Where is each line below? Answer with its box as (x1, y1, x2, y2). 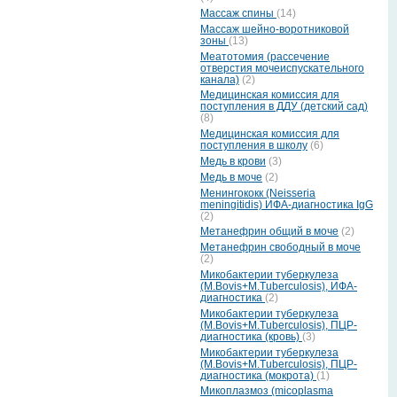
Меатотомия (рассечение (200, 50, 330, 63)
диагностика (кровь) (200, 330, 302, 343)
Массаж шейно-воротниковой (200, 22, 349, 35)
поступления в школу (200, 139, 307, 152)
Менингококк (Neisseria (200, 186, 315, 199)
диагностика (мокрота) (200, 369, 316, 382)
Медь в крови (200, 155, 266, 168)
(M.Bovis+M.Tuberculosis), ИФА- (200, 280, 357, 293)
